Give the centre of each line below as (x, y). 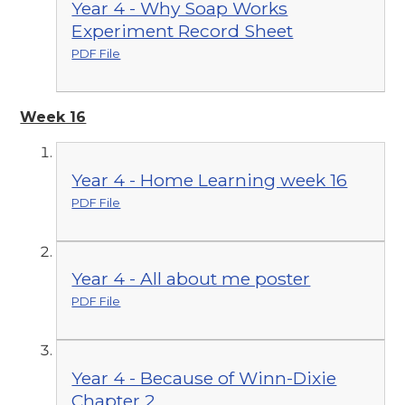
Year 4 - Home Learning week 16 (210, 179)
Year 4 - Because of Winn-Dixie (204, 378)
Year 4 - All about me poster (191, 279)
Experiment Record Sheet (183, 31)
